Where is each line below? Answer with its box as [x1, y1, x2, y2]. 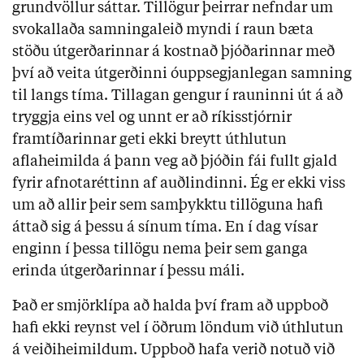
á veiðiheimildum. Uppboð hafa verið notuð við [12, 342, 335, 357]
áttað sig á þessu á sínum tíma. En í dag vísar [12, 219, 318, 235]
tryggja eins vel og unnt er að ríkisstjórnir [12, 110, 292, 125]
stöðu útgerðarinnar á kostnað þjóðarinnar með [12, 44, 335, 59]
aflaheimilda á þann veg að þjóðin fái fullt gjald [12, 154, 337, 169]
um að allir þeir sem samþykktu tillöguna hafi [12, 197, 323, 213]
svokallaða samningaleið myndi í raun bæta [12, 22, 314, 37]
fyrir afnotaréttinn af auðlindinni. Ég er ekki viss [12, 175, 345, 191]
